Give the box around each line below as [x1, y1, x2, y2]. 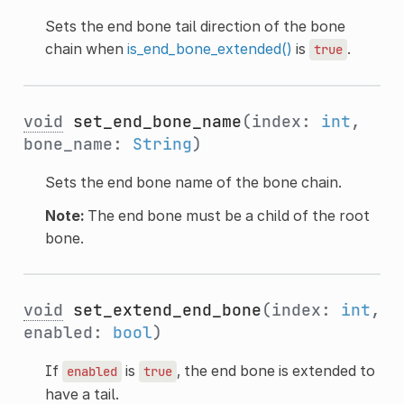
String [132, 133, 192, 154]
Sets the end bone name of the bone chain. [44, 172, 342, 191]
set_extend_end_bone [72, 298, 262, 320]
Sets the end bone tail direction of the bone [44, 16, 345, 35]
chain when [44, 39, 127, 58]
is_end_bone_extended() [126, 39, 292, 58]
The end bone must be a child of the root [83, 206, 370, 225]
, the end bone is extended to [176, 361, 375, 380]
